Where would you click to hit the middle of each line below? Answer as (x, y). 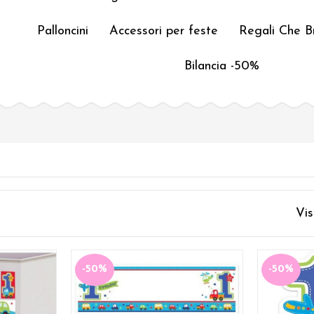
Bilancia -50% (221, 66)
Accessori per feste (164, 31)
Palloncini (63, 31)
